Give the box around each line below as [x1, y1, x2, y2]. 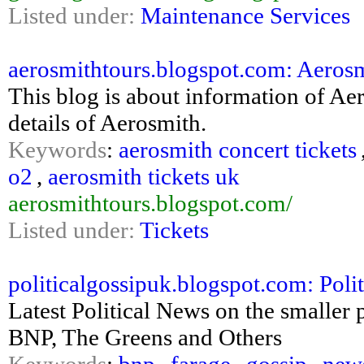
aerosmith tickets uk [48, 163, 240, 189]
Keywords [8, 136, 106, 162]
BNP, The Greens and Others [8, 324, 282, 350]
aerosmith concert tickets [119, 136, 357, 162]
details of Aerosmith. [8, 110, 206, 136]
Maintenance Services [141, 2, 350, 28]
